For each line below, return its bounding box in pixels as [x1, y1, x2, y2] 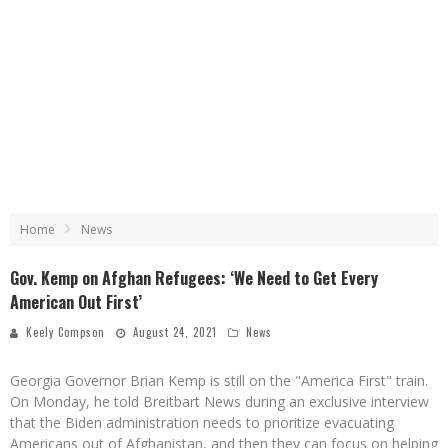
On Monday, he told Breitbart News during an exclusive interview [10, 392, 429, 411]
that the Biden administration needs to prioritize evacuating [10, 413, 394, 432]
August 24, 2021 [133, 324, 217, 340]
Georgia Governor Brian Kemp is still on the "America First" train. [10, 371, 428, 390]
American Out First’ [10, 290, 142, 314]
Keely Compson [26, 324, 105, 340]
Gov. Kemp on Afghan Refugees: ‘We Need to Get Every [10, 266, 378, 290]
